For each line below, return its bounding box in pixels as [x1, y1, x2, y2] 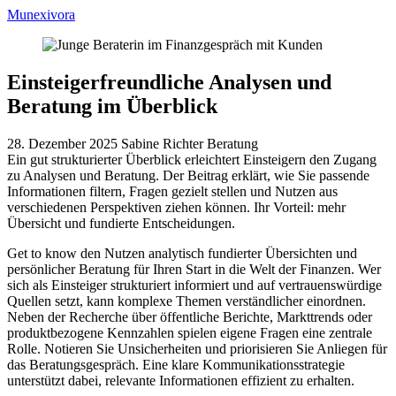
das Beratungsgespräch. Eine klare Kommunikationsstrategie [7, 356, 345, 372]
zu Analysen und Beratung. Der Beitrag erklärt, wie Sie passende [7, 167, 369, 183]
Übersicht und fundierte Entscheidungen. [7, 215, 235, 231]
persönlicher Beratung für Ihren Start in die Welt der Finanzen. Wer [7, 261, 381, 277]
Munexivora [7, 7, 75, 22]
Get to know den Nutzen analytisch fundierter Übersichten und [7, 245, 357, 261]
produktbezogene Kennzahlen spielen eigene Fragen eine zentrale [7, 324, 372, 340]
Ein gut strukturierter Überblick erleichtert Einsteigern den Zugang [7, 151, 377, 167]
